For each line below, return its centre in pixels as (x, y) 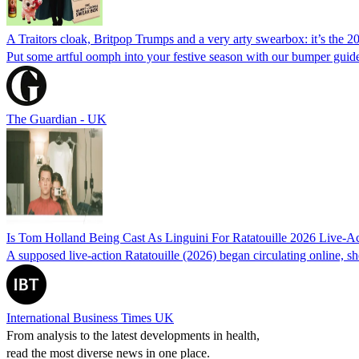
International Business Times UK (90, 317)
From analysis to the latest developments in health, (133, 335)
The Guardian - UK (56, 119)
